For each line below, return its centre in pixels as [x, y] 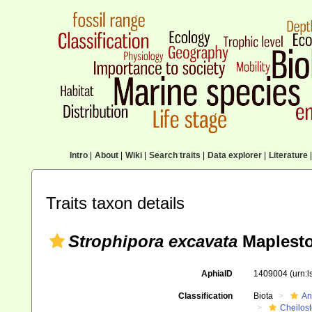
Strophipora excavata [153, 241]
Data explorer [234, 155]
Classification [205, 296]
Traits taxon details [115, 203]
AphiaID [217, 274]
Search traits [174, 155]
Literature [288, 155]
